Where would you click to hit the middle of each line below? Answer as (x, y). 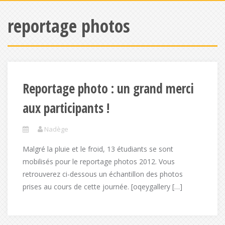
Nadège (56, 129)
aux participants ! (66, 108)
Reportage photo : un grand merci (108, 88)
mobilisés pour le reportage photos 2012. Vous (99, 161)
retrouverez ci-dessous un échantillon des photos (103, 174)
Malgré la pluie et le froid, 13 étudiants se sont (98, 149)
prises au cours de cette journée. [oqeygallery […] (102, 187)
